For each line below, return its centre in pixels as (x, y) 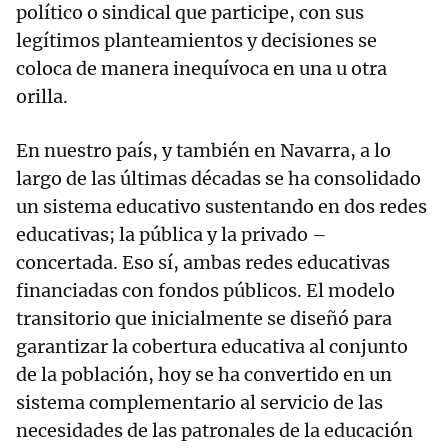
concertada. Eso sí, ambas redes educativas (203, 263)
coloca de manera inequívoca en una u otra (201, 69)
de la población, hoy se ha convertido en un (204, 375)
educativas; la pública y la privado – (171, 235)
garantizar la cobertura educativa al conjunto (212, 347)
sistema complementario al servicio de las (199, 403)
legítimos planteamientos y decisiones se (196, 41)
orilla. (42, 97)
